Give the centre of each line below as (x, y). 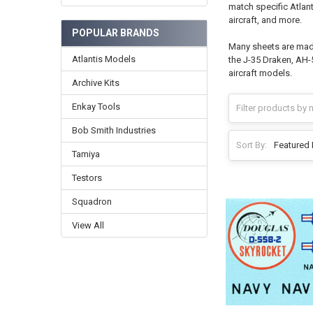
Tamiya (86, 154)
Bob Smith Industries (114, 131)
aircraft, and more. (265, 20)
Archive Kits (95, 83)
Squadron (92, 201)
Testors (87, 177)
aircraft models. (260, 73)
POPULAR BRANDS (115, 33)
